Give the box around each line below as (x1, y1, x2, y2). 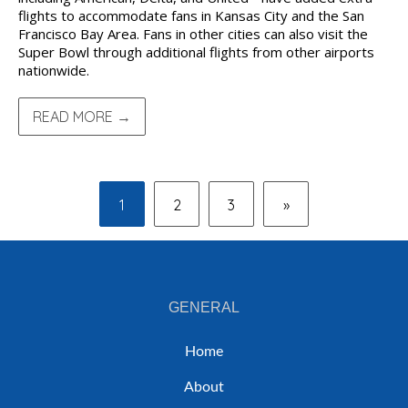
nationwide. (18, 61, 89, 79)
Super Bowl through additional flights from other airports (18, 43, 374, 61)
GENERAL (168, 300, 240, 315)
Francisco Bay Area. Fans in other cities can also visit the (18, 25, 368, 43)
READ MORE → (33, 107, 131, 126)
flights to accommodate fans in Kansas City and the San (18, 6, 364, 25)
